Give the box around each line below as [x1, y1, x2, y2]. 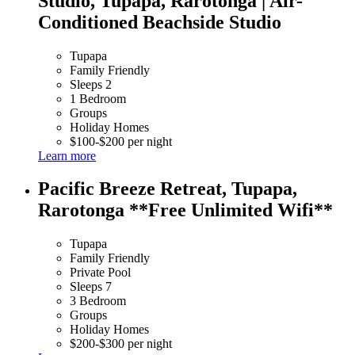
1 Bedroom [70, 91, 126, 105]
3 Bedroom [70, 294, 126, 308]
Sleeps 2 [70, 77, 112, 91]
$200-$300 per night [70, 337, 172, 351]
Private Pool [70, 265, 131, 280]
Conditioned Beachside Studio [38, 11, 281, 32]
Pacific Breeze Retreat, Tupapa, [38, 178, 297, 200]
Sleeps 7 [70, 280, 112, 294]
